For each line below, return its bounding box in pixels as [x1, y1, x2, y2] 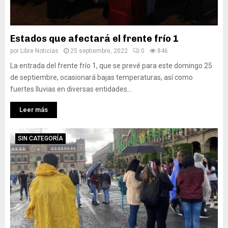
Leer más [19, 106, 48, 113]
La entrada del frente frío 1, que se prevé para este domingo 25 [10, 62, 212, 70]
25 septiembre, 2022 [70, 47, 128, 54]
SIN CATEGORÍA [18, 135, 63, 142]
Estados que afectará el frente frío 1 [10, 33, 179, 44]
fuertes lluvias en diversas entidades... [10, 85, 132, 93]
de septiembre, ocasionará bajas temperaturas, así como [10, 73, 193, 81]
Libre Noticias [20, 47, 59, 54]
